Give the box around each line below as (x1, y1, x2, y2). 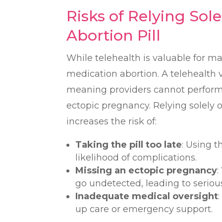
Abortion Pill (66, 26, 161, 45)
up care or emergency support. (75, 203, 213, 215)
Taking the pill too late (75, 139, 182, 150)
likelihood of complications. (75, 152, 197, 163)
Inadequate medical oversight (75, 190, 219, 202)
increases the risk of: (66, 115, 157, 127)
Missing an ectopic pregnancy (75, 165, 218, 176)
